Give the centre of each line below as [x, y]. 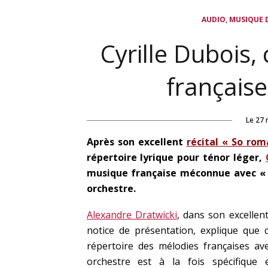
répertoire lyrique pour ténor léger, [176, 157]
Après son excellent [136, 142]
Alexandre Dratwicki [132, 215]
